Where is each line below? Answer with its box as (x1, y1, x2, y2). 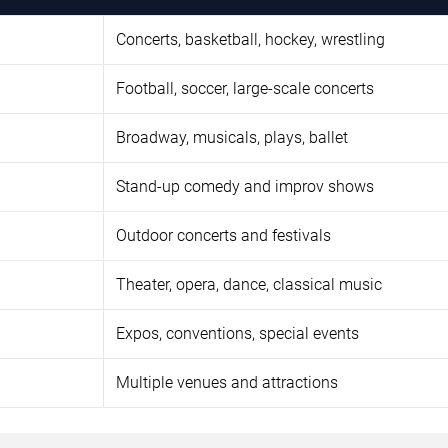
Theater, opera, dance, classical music (116, 274, 382, 294)
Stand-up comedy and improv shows (116, 176, 374, 196)
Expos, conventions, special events (116, 323, 359, 343)
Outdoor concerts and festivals (116, 225, 331, 245)
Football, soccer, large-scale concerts (116, 78, 374, 98)
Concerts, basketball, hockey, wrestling (116, 29, 385, 49)
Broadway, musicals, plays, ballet (116, 127, 348, 147)
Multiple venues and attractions (116, 372, 338, 392)
